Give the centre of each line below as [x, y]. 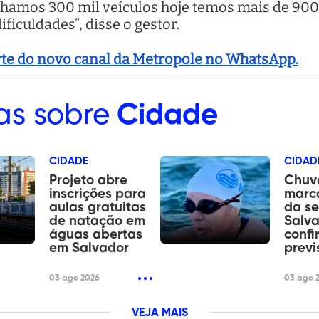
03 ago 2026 [75, 279]
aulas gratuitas [98, 208]
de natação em [98, 221]
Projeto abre [89, 181]
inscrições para [98, 194]
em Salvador [89, 249]
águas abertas [96, 235]
